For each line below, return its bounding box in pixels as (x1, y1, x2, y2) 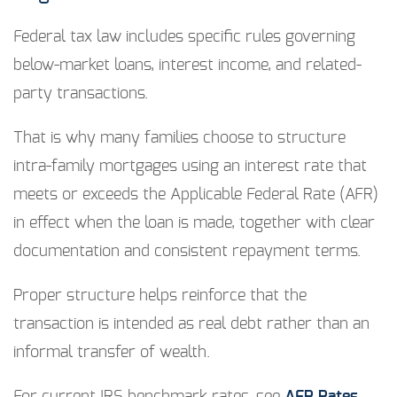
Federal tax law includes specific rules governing (13, 29, 355, 46)
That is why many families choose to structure (13, 130, 346, 147)
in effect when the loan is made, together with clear (13, 215, 375, 232)
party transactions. (13, 86, 148, 103)
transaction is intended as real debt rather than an (13, 316, 370, 333)
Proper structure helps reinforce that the (13, 288, 307, 305)
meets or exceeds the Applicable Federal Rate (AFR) (13, 187, 378, 204)
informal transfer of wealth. (13, 345, 210, 362)
